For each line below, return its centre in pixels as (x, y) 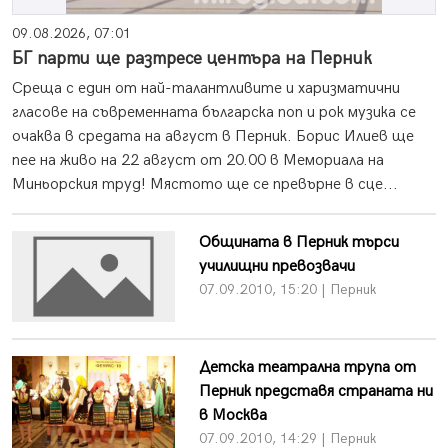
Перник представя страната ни (315, 392)
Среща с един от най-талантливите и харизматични (206, 89)
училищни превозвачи (276, 267)
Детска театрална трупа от (307, 368)
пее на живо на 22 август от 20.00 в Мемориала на (198, 161)
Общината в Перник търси (298, 243)
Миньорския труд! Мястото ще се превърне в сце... (205, 185)
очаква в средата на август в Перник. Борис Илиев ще (213, 137)
